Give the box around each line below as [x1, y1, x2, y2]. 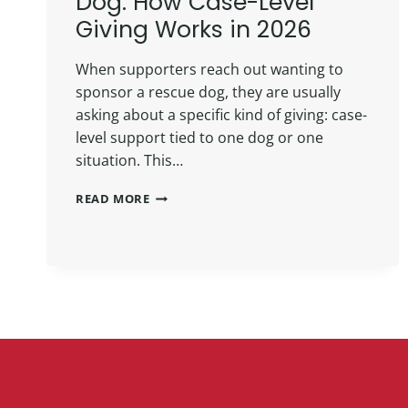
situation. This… [76, 149, 183, 170]
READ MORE [76, 189, 150, 207]
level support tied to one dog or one [76, 127, 323, 148]
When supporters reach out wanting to [76, 58, 343, 79]
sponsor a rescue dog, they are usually [76, 81, 341, 102]
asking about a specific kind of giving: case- [76, 104, 367, 125]
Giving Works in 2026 [76, 13, 311, 46]
